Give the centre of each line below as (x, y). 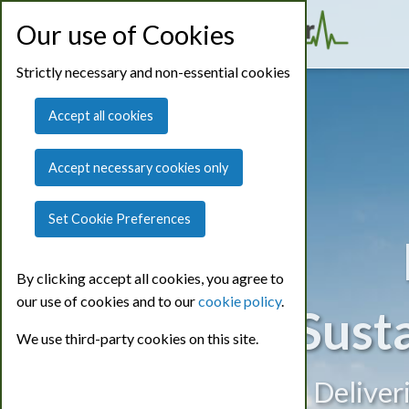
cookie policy (240, 301)
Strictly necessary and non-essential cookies (153, 72)
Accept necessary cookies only (139, 167)
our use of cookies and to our (107, 301)
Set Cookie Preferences (120, 219)
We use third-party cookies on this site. (137, 339)
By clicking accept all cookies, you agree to (150, 278)
